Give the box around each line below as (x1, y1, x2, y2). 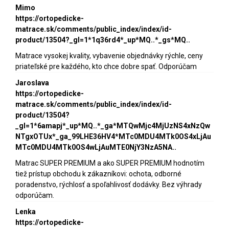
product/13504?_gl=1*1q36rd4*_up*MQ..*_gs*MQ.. (15, 35, 190, 44)
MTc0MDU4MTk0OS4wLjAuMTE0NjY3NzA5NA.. (15, 143, 176, 151)
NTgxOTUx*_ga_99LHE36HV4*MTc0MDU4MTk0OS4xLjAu (15, 132, 211, 141)
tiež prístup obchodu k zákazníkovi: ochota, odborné (15, 169, 181, 178)
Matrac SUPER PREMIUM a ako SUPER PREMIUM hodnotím (15, 158, 204, 167)
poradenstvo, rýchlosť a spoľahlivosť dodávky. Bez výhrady (15, 180, 202, 189)
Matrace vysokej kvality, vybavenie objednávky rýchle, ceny (15, 51, 203, 60)
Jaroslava (15, 78, 49, 87)
